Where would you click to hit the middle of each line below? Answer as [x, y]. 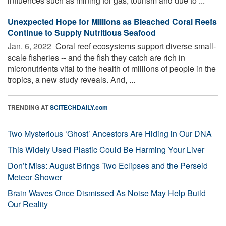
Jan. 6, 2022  [31, 46]
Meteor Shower [35, 177]
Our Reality [28, 204]
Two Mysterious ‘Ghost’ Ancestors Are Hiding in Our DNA [110, 133]
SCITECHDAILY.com [79, 107]
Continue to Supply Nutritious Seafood [82, 32]
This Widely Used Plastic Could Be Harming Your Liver [106, 149]
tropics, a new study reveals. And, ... [71, 79]
